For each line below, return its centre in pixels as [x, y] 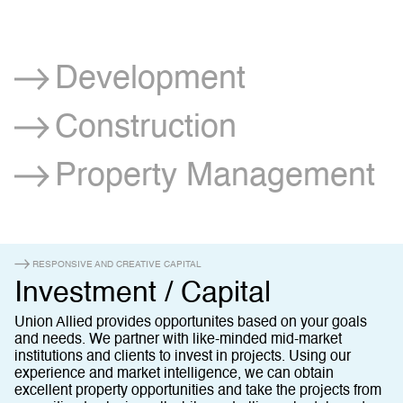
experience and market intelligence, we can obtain [174, 374]
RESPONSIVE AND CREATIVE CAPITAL [117, 264]
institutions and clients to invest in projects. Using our [183, 357]
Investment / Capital [143, 293]
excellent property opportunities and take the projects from [198, 391]
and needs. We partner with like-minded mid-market [178, 340]
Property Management [215, 176]
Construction [145, 128]
